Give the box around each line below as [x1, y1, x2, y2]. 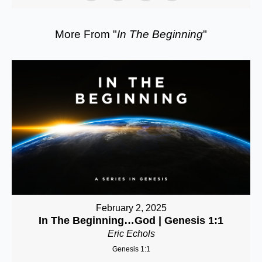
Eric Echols [107, 228, 155, 239]
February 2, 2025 [95, 202, 167, 213]
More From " [55, 28, 117, 40]
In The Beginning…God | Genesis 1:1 [39, 214, 223, 226]
